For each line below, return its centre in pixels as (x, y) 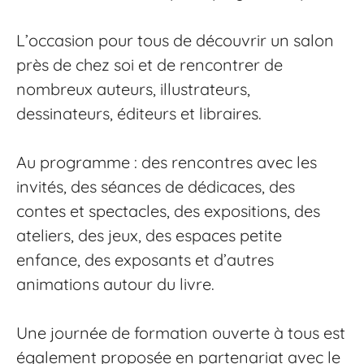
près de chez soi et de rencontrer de (149, 65)
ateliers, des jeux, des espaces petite (149, 235)
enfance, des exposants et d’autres (145, 260)
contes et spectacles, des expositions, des (168, 211)
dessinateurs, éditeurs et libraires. (139, 113)
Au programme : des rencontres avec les (167, 162)
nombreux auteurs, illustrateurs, (133, 89)
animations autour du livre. (115, 284)
